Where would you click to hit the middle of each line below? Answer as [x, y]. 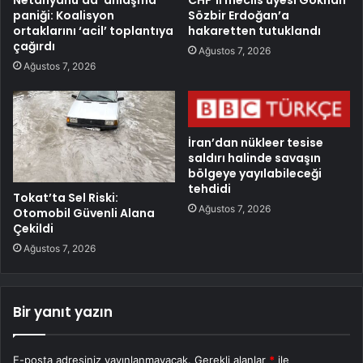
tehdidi [209, 188]
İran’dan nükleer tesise [256, 142]
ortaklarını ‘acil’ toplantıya [93, 31]
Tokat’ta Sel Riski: [66, 198]
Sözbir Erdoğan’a [239, 16]
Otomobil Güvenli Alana [84, 214]
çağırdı [34, 47]
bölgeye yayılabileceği [255, 173]
